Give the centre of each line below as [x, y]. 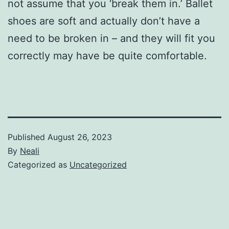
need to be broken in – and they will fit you [111, 38]
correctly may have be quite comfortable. [107, 55]
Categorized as [39, 164]
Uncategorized [98, 164]
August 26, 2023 [80, 137]
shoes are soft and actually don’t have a [104, 21]
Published [28, 137]
